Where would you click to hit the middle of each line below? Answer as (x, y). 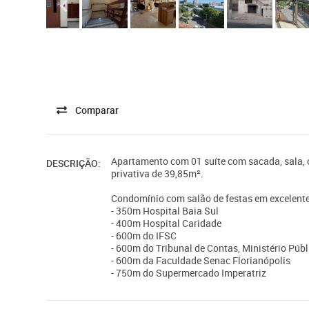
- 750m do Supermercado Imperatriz (189, 273)
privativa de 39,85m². (158, 174)
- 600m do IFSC (144, 236)
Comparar (97, 110)
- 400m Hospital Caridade (167, 223)
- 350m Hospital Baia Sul (165, 211)
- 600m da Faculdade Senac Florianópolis (201, 261)
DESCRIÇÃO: (74, 163)
